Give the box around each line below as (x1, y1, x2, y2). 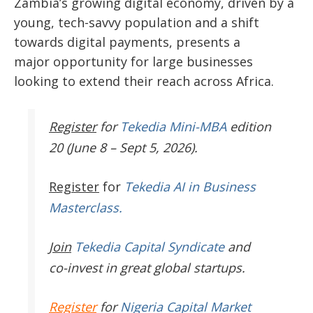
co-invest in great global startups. (49, 259, 245, 277)
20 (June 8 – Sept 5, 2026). (49, 139, 198, 156)
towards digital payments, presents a (14, 34, 240, 51)
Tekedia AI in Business (124, 178, 256, 196)
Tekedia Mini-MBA (120, 118, 226, 136)
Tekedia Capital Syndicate (71, 238, 224, 256)
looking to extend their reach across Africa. (14, 73, 274, 90)
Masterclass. (49, 199, 122, 217)
